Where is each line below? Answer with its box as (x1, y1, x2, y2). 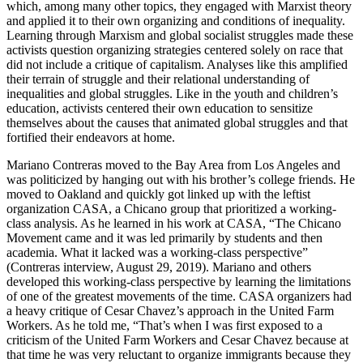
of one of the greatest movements (6, 288, 178, 303)
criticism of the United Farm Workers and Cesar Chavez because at (6, 332, 348, 347)
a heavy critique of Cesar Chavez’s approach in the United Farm (6, 303, 334, 318)
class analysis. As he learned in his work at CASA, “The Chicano (6, 216, 341, 230)
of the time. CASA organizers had (178, 288, 352, 303)
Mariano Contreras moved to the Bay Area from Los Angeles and (6, 157, 340, 172)
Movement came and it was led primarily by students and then (6, 230, 322, 245)
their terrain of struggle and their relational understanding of (6, 71, 310, 86)
